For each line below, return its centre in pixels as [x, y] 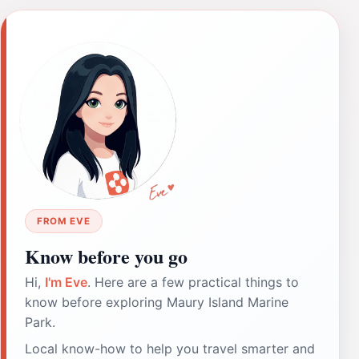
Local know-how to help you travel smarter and [170, 348]
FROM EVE [64, 221]
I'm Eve [66, 282]
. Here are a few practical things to [193, 282]
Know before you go [106, 256]
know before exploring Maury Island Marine [157, 302]
